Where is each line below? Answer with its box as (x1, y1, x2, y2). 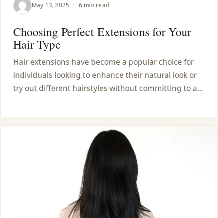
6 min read (77, 1, 109, 9)
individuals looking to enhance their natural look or (13, 69, 197, 80)
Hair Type (13, 36, 61, 53)
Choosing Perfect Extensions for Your (13, 24, 191, 40)
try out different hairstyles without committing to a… (13, 82, 203, 93)
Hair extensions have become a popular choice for (13, 56, 194, 67)
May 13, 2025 (31, 1, 70, 9)
